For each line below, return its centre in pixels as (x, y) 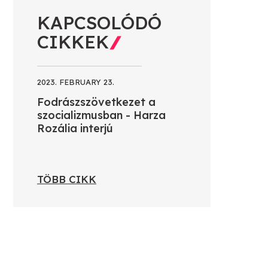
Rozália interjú (75, 128)
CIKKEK (73, 42)
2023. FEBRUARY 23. (76, 82)
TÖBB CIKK (67, 179)
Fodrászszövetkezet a (96, 102)
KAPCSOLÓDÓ (99, 22)
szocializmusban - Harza (101, 115)
